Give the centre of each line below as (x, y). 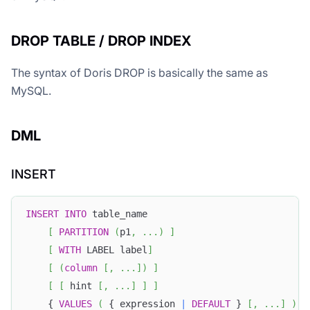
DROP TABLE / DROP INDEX (101, 41)
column (81, 267)
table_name (117, 213)
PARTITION (84, 231)
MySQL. (31, 91)
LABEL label (114, 249)
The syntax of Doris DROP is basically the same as (139, 73)
